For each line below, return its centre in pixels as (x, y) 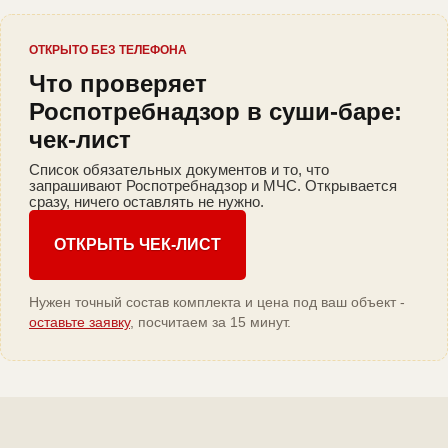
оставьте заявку (79, 322)
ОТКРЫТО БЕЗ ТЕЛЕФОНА (108, 50)
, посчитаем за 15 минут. (210, 322)
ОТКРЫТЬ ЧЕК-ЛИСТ (137, 245)
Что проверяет (118, 84)
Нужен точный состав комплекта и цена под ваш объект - (217, 302)
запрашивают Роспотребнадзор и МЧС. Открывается (213, 186)
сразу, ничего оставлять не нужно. (146, 202)
